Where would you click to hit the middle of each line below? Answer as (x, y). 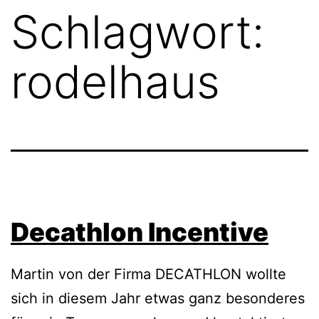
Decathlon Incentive (140, 232)
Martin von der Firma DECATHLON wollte (148, 274)
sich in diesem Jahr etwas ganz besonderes (158, 299)
